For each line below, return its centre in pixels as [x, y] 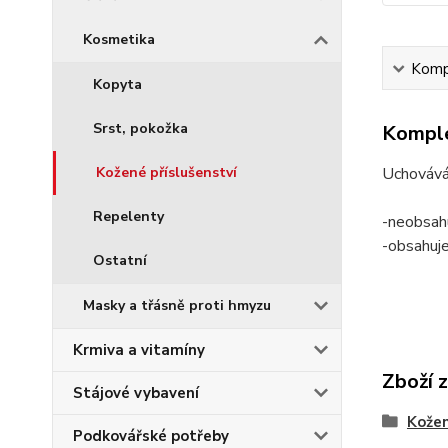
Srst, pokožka [140, 128]
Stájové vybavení [136, 393]
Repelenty [128, 216]
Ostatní [120, 260]
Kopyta [117, 84]
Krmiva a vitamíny [139, 350]
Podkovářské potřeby [151, 436]
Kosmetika [119, 39]
